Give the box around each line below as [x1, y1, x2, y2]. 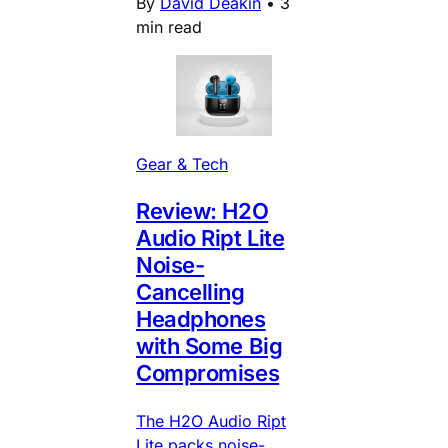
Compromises [136, 359, 280, 386]
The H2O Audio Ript [136, 410, 286, 431]
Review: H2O [136, 197, 269, 224]
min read [136, 17, 202, 38]
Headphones [136, 305, 266, 332]
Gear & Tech [136, 153, 228, 174]
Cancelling [136, 278, 245, 305]
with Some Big [136, 332, 283, 359]
